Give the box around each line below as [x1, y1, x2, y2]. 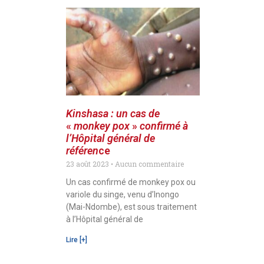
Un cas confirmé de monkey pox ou [66, 177, 196, 187]
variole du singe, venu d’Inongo [66, 190, 179, 200]
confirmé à [140, 120, 188, 133]
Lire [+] [66, 236, 87, 245]
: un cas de [111, 107, 160, 120]
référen [66, 144, 98, 157]
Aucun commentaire [113, 159, 184, 169]
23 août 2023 [66, 159, 111, 169]
